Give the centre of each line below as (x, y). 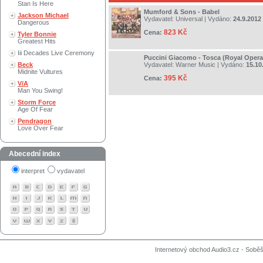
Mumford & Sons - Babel (182, 12)
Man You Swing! (40, 90)
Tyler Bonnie (37, 34)
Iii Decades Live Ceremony (56, 53)
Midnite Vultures (40, 72)
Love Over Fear (41, 128)
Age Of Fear (35, 109)
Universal (189, 19)
